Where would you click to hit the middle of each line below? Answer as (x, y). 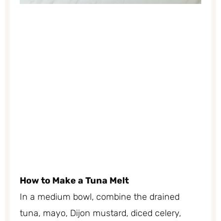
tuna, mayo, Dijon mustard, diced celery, (100, 213)
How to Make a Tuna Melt (74, 180)
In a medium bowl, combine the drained (100, 197)
